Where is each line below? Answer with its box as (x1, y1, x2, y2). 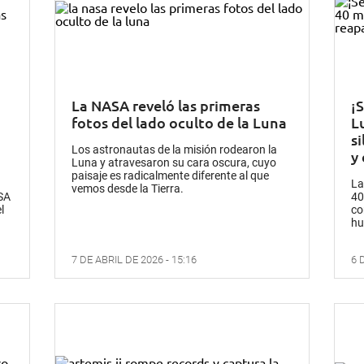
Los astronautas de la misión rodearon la (71, 143, 278, 157)
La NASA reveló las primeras (71, 96, 261, 115)
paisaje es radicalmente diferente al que (71, 169, 270, 183)
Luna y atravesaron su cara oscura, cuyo (71, 156, 277, 170)
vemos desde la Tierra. (71, 182, 184, 196)
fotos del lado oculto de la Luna (71, 113, 288, 132)
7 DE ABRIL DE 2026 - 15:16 (71, 253, 197, 266)
